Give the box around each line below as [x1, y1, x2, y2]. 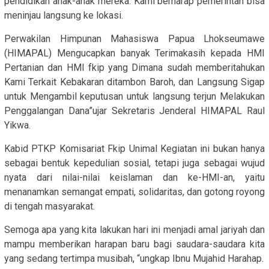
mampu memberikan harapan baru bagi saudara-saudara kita [4, 238, 265, 250]
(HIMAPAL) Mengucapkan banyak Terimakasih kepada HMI [4, 47, 265, 59]
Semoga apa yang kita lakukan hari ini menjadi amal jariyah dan [4, 223, 265, 235]
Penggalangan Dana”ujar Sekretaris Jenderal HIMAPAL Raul [4, 104, 265, 116]
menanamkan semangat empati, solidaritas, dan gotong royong [4, 186, 265, 198]
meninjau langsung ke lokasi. [4, 9, 123, 21]
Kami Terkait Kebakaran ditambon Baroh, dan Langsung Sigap [4, 76, 265, 88]
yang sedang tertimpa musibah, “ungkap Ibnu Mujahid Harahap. [4, 252, 264, 264]
